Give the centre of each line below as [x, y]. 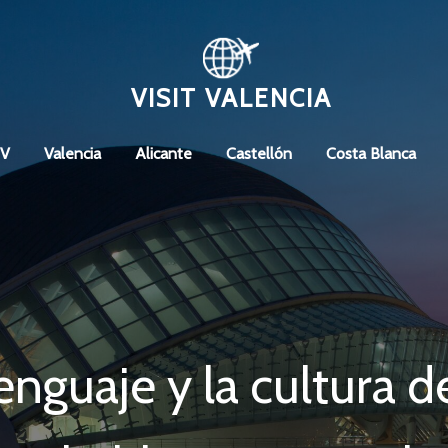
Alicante [163, 154]
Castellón [258, 154]
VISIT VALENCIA [231, 98]
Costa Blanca [370, 154]
